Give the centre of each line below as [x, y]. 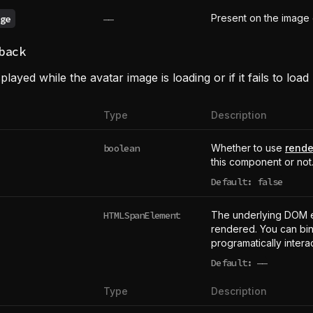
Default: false [247, 182]
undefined [261, 269]
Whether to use [248, 148]
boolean [122, 148]
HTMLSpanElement [142, 215]
